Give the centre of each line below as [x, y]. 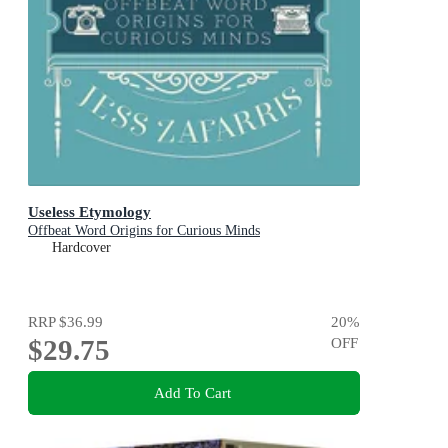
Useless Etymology [89, 211]
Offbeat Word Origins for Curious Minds [144, 230]
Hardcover [81, 247]
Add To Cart [192, 392]
